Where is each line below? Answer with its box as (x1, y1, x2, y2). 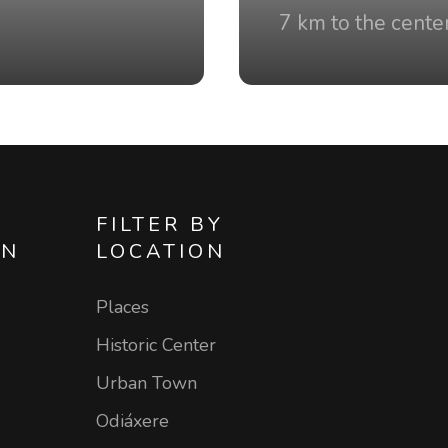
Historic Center (95, 333, 216, 357)
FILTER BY (95, 211, 224, 238)
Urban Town (95, 371, 197, 395)
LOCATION (95, 238, 226, 265)
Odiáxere (95, 409, 169, 433)
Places (95, 295, 149, 319)
